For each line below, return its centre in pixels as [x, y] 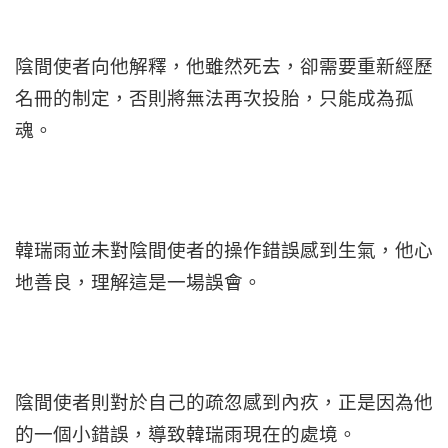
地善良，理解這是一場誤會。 [138, 282]
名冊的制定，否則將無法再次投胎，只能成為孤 [214, 98]
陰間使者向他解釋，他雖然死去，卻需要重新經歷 [224, 66]
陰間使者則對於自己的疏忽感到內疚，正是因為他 [224, 402]
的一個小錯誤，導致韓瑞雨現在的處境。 [186, 434]
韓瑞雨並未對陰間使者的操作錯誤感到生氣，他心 [224, 250]
